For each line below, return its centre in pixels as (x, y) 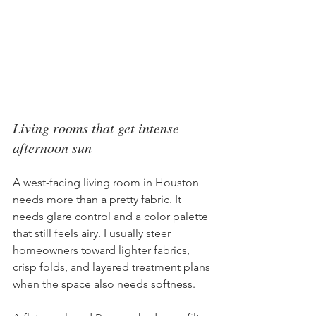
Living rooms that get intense (98, 128)
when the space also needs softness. (104, 284)
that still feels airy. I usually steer (93, 233)
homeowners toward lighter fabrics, (103, 250)
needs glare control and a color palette (112, 216)
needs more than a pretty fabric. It (98, 199)
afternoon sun (52, 147)
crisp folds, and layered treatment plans (113, 267)
